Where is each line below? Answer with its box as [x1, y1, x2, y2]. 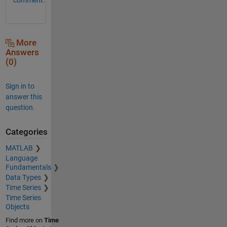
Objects [5, 203, 29, 211]
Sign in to [5, 82, 34, 90]
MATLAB [5, 144, 33, 153]
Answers [5, 47, 39, 57]
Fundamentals [5, 163, 51, 172]
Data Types [5, 173, 41, 182]
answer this [5, 92, 42, 101]
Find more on [5, 216, 44, 224]
